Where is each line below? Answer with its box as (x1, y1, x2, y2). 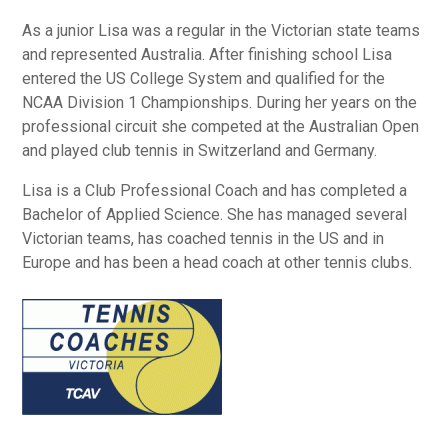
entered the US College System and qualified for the (22, 69, 386, 89)
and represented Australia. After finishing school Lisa (22, 45, 393, 65)
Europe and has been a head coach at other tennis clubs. (22, 253, 413, 273)
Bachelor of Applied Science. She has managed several (22, 205, 408, 225)
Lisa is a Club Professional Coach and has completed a (22, 181, 408, 201)
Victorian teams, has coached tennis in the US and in (22, 229, 385, 249)
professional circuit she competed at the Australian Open (22, 117, 420, 137)
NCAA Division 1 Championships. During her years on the (22, 93, 418, 113)
